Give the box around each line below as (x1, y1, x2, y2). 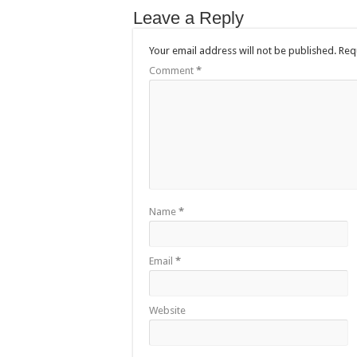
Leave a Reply (133, 8, 244, 29)
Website (149, 304, 186, 317)
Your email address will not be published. (149, 45, 336, 57)
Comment (149, 65, 196, 77)
